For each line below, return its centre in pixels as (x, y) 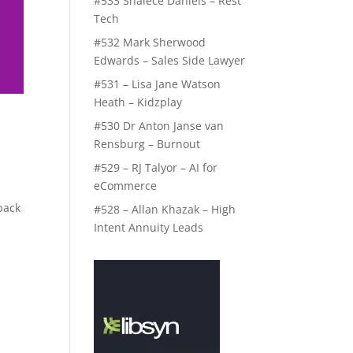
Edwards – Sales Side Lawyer (170, 60)
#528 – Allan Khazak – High (165, 209)
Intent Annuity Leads (149, 227)
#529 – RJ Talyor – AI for (156, 167)
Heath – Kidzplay (138, 102)
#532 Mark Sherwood (150, 42)
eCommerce (126, 186)
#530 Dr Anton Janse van (159, 126)
